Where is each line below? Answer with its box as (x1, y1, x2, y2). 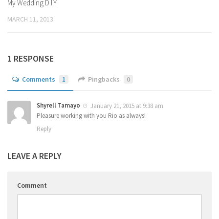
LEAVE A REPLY (7, 150, 62, 162)
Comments (22, 74, 55, 84)
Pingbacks (88, 74, 120, 84)
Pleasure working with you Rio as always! (37, 111, 146, 120)
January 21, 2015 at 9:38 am (89, 101, 163, 110)
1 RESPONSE (7, 52, 54, 64)
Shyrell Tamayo (37, 101, 80, 109)
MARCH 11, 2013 (7, 15, 53, 24)
